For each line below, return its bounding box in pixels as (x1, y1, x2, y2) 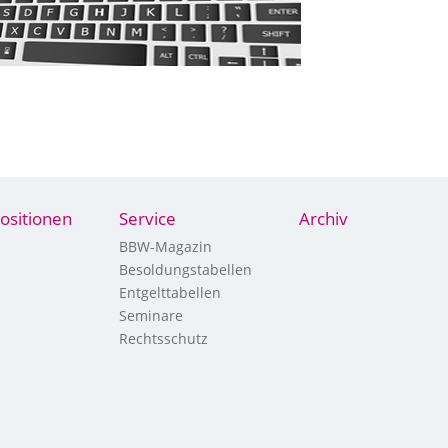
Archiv (298, 207, 348, 230)
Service (118, 207, 176, 230)
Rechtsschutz (118, 329, 208, 348)
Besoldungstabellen (118, 260, 252, 279)
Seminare (118, 306, 183, 325)
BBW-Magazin (118, 237, 212, 256)
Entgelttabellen (118, 283, 221, 302)
